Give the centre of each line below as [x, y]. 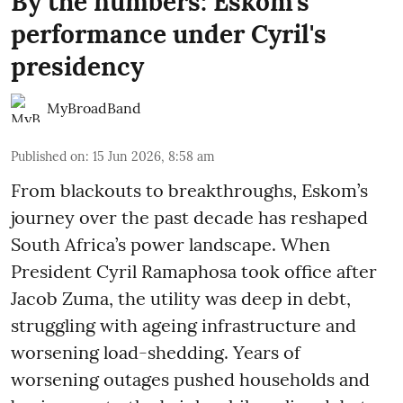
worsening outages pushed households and [190, 379]
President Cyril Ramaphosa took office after [194, 271]
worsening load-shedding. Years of [156, 352]
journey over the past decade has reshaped [189, 217]
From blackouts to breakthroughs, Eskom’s [189, 190]
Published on [48, 156]
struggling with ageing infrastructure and [184, 325]
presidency [77, 66]
